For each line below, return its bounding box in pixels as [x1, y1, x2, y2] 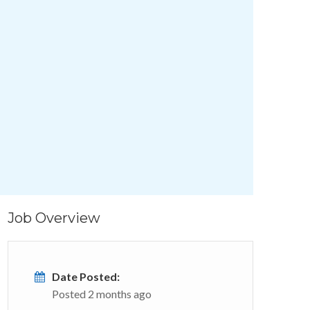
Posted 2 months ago [52, 287, 152, 300]
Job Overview [8, 210, 100, 226]
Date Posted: [52, 270, 120, 283]
